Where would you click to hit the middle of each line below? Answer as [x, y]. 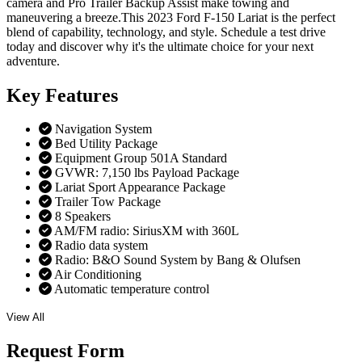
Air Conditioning [98, 275]
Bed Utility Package [106, 144]
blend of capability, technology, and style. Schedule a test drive [166, 32]
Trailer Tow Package [108, 202]
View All [25, 318]
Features [82, 95]
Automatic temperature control [132, 289]
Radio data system [101, 246]
